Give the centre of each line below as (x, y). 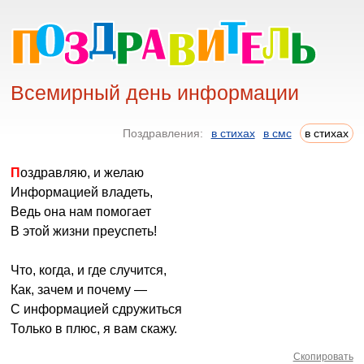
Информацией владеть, (82, 192)
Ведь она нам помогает (81, 212)
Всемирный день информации (155, 93)
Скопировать (323, 357)
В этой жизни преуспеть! (84, 231)
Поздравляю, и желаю (82, 173)
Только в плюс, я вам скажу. (94, 329)
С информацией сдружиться (97, 309)
